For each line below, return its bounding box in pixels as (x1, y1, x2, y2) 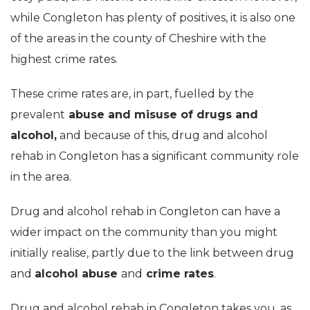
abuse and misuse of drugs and (65, 108, 258, 121)
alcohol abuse (35, 267, 121, 280)
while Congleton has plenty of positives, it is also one (10, 11, 295, 24)
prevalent (10, 108, 65, 121)
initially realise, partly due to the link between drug (10, 246, 294, 259)
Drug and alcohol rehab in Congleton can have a (10, 205, 280, 218)
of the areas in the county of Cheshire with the (10, 32, 266, 45)
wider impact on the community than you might (10, 226, 277, 239)
